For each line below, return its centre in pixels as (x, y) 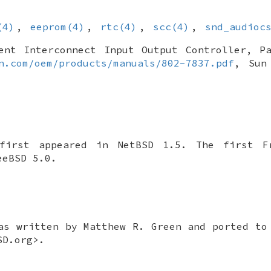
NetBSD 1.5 (149, 145)
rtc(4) (119, 27)
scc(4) (171, 27)
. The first (222, 145)
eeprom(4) (57, 27)
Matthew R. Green (132, 227)
